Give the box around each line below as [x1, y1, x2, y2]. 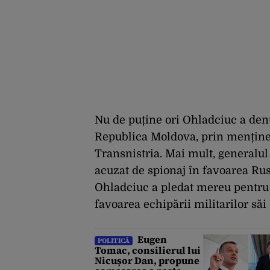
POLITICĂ [98, 236, 130, 246]
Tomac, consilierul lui [95, 243, 201, 257]
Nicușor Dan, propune [95, 254, 199, 268]
